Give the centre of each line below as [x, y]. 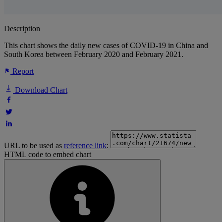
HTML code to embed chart [48, 155]
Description [22, 29]
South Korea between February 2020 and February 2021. [94, 55]
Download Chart [40, 90]
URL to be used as [34, 146]
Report [22, 71]
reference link [85, 146]
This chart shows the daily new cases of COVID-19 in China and [106, 46]
